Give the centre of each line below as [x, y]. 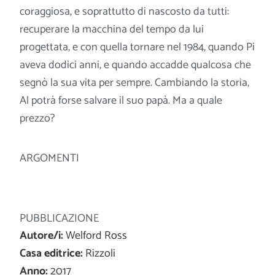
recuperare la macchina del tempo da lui [112, 29]
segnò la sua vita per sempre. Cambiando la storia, [135, 83]
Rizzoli [99, 254]
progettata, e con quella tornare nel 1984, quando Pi [137, 47]
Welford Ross [95, 236]
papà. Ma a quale [183, 100]
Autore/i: [42, 236]
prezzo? [37, 118]
